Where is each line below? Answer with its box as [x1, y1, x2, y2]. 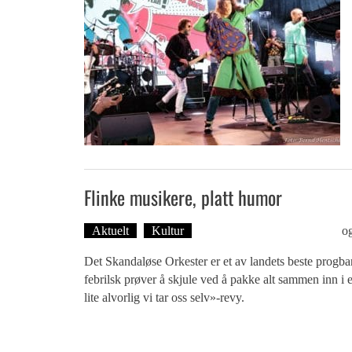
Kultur [152, 224, 184, 237]
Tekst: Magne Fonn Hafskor [199, 224, 339, 237]
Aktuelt [92, 224, 129, 237]
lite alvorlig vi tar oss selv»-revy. [84, 291, 244, 304]
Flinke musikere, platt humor [84, 183, 282, 211]
